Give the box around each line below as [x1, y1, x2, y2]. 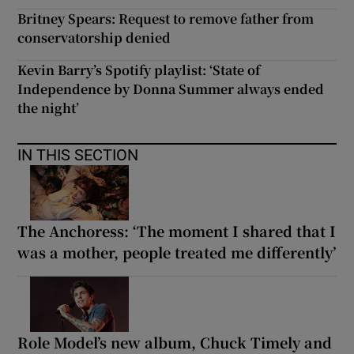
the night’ [17, 98, 80, 117]
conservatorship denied [17, 28, 171, 47]
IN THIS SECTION [17, 146, 139, 163]
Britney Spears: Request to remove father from [17, 9, 314, 28]
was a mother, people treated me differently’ [17, 241, 337, 262]
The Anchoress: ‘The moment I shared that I [17, 220, 337, 241]
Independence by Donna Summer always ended [17, 79, 325, 98]
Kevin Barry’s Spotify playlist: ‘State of [17, 60, 261, 79]
